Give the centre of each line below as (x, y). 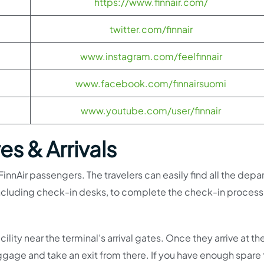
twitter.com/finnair (151, 29)
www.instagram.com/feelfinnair (151, 56)
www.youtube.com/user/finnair (151, 110)
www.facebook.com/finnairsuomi (151, 83)
